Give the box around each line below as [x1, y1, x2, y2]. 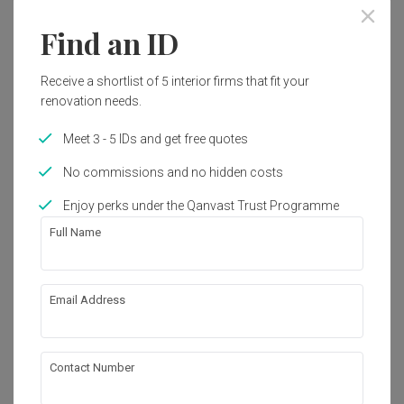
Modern [72, 335, 117, 353]
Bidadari [37, 307, 109, 330]
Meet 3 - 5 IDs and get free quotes [63, 131, 248, 146]
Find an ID [41, 23, 179, 62]
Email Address [50, 292, 125, 307]
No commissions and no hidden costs [63, 164, 283, 179]
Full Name [50, 225, 101, 239]
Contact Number [50, 360, 134, 374]
